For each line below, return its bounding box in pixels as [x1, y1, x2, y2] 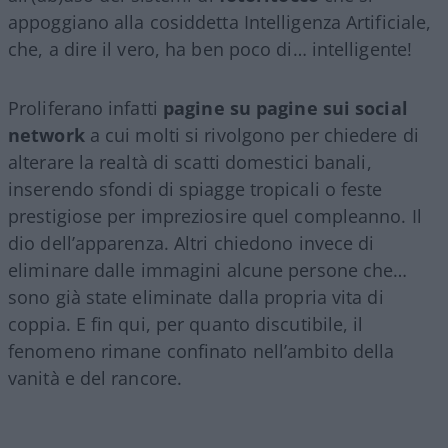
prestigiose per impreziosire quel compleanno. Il [8, 203, 422, 228]
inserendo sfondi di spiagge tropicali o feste [8, 176, 383, 201]
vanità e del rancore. [8, 365, 183, 390]
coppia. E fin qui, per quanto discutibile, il [8, 311, 364, 336]
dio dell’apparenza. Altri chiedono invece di [8, 230, 375, 255]
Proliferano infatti [8, 95, 163, 120]
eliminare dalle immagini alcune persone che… [8, 257, 408, 282]
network [8, 122, 85, 147]
